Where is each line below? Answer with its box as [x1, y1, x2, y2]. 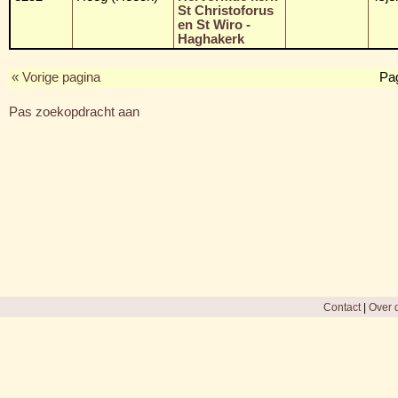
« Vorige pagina [12, 69, 100, 84]
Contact [322, 300, 361, 313]
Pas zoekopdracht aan [9, 104, 139, 119]
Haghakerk [178, 31, 244, 46]
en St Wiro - [178, 17, 251, 32]
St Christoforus [178, 3, 274, 18]
